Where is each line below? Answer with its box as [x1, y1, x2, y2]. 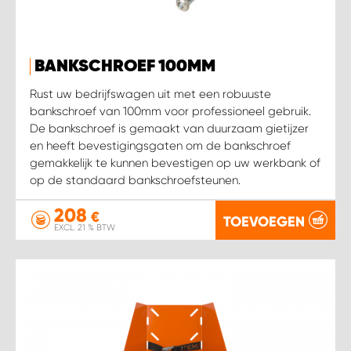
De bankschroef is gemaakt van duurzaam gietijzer [30, 121, 309, 136]
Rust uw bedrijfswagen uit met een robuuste [30, 86, 271, 101]
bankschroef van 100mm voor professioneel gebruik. [30, 103, 311, 118]
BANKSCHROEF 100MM [34, 57, 215, 75]
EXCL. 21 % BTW [54, 223, 115, 233]
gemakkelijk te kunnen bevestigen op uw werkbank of [30, 155, 320, 170]
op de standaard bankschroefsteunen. [30, 172, 241, 187]
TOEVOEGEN [223, 212, 305, 230]
